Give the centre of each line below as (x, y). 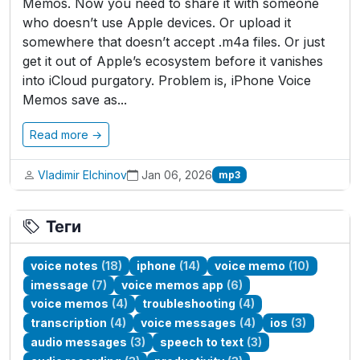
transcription (69, 323)
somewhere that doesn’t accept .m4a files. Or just (174, 42)
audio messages (79, 342)
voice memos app (173, 284)
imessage (60, 284)
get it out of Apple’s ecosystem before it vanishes (173, 61)
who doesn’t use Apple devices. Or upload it (157, 22)
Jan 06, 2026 (177, 175)
